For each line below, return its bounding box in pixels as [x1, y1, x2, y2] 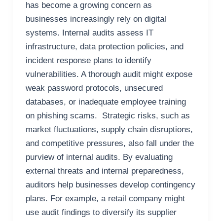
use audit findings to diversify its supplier [25, 208, 177, 218]
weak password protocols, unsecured [25, 83, 163, 93]
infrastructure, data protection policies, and [25, 42, 184, 52]
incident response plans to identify [25, 56, 151, 66]
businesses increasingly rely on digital [25, 14, 166, 24]
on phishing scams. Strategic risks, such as [25, 111, 190, 121]
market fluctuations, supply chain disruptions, [25, 125, 193, 135]
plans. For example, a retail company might [25, 194, 185, 204]
